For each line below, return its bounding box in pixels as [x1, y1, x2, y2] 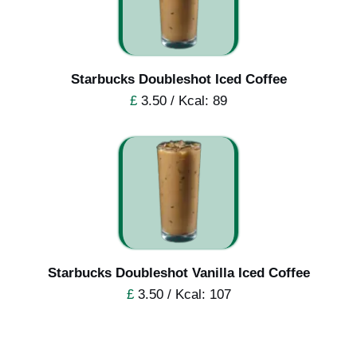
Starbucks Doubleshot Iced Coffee [70, 71, 287, 87]
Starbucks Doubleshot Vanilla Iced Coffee [47, 265, 310, 280]
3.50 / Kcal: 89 [137, 92, 227, 108]
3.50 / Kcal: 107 [133, 286, 231, 302]
